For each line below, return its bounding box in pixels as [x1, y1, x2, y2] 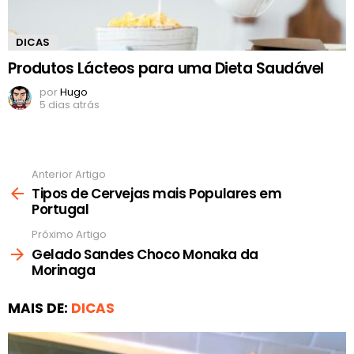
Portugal [32, 200, 89, 220]
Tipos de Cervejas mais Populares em [32, 184, 282, 204]
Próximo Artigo [32, 227, 107, 243]
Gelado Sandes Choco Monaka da [32, 244, 258, 264]
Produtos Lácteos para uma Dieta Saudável [8, 57, 324, 79]
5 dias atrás [40, 96, 100, 112]
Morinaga [32, 260, 96, 280]
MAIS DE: [8, 298, 71, 318]
